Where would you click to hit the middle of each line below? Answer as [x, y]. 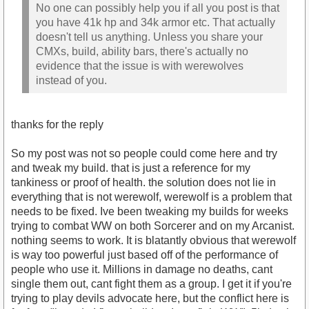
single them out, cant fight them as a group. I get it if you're [151, 284]
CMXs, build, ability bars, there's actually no [142, 51]
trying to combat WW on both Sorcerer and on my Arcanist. [153, 226]
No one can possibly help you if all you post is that [158, 8]
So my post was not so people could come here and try [144, 154]
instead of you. [71, 80]
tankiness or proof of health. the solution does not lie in [143, 183]
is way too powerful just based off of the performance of [144, 255]
